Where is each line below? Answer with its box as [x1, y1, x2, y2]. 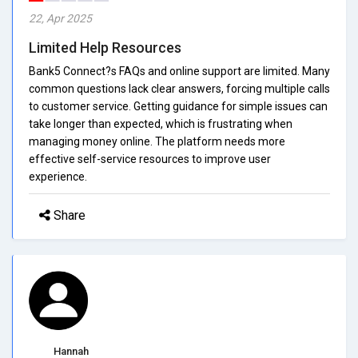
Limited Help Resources [29, 38, 181, 56]
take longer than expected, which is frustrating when [29, 117, 292, 130]
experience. [29, 169, 87, 183]
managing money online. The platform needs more [29, 134, 285, 148]
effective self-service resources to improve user [29, 152, 271, 165]
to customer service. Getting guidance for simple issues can [29, 99, 328, 113]
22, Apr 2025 [29, 11, 92, 25]
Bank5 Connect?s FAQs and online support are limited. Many [29, 64, 330, 78]
